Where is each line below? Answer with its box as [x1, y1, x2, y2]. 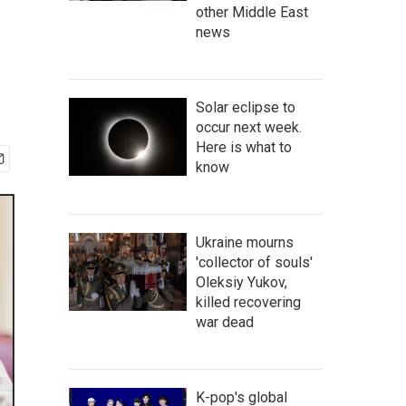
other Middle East [196, 4, 308, 21]
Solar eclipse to [196, 99, 295, 116]
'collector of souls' [196, 254, 313, 271]
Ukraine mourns [196, 234, 294, 251]
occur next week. [196, 119, 302, 136]
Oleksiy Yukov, [196, 274, 287, 291]
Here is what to [196, 139, 292, 156]
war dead [196, 314, 254, 331]
